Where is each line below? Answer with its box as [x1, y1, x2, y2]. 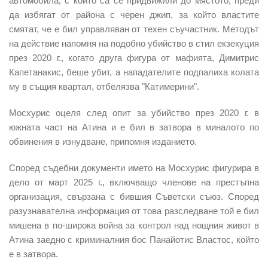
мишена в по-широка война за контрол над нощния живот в [9, 220, 259, 230]
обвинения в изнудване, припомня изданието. [9, 136, 197, 147]
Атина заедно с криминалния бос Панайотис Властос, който [9, 234, 259, 245]
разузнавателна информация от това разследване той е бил [9, 205, 259, 216]
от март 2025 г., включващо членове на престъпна [34, 176, 259, 187]
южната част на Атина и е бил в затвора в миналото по [9, 121, 259, 132]
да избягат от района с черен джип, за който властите [9, 9, 259, 20]
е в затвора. [9, 248, 58, 259]
